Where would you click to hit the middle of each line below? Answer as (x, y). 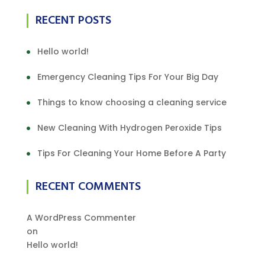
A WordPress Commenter (81, 218)
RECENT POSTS (73, 21)
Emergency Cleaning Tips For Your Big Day (127, 77)
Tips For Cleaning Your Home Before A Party (131, 153)
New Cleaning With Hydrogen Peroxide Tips (129, 128)
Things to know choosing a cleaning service (132, 102)
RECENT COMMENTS (88, 187)
